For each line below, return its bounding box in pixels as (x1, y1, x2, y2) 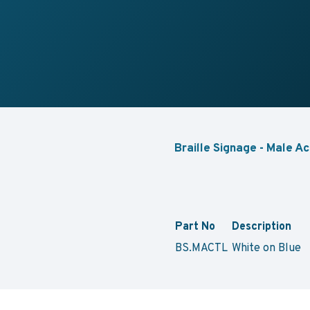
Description (232, 218, 291, 233)
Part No (175, 218, 215, 233)
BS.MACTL (175, 239, 228, 255)
